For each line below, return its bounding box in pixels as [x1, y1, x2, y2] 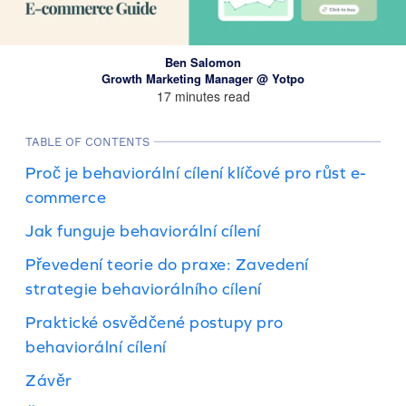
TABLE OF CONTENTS [25, 135, 150, 149]
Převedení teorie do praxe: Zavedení [25, 255, 309, 274]
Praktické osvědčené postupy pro [25, 313, 284, 332]
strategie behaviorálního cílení [25, 279, 262, 298]
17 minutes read [156, 87, 250, 105]
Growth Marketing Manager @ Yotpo [101, 70, 304, 87]
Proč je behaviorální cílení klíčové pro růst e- [25, 163, 367, 182]
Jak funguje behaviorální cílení [25, 221, 261, 240]
